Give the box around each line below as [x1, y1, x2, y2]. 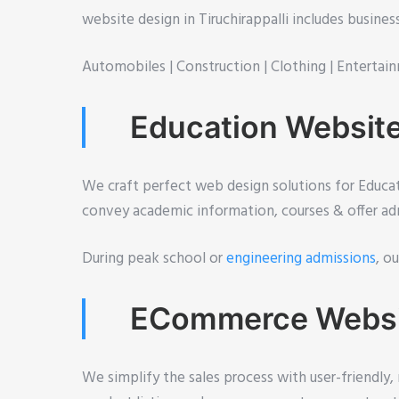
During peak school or [82, 247, 226, 272]
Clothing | [271, 55, 337, 80]
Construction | [176, 55, 271, 80]
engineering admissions [226, 247, 376, 272]
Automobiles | [82, 55, 176, 80]
